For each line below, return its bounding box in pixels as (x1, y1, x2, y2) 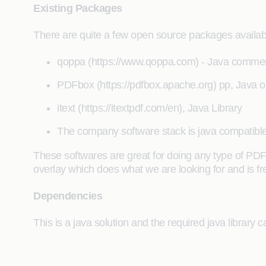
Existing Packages (33, 2, 122, 14)
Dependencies (33, 190, 102, 202)
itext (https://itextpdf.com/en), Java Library (57, 102, 242, 114)
